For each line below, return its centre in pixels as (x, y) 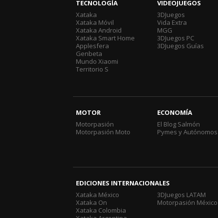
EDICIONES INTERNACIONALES (123, 183)
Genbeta (89, 54)
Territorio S (92, 69)
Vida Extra (172, 23)
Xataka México (98, 195)
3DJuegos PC (176, 38)
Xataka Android (99, 30)
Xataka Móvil (95, 23)
